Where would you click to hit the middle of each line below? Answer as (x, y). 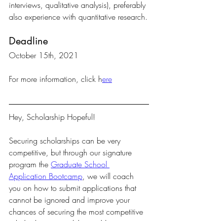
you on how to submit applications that (74, 188)
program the (30, 165)
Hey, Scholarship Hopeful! (52, 117)
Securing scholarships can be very (66, 141)
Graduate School (80, 165)
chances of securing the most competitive (77, 212)
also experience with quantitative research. (78, 17)
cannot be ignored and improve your (71, 200)
